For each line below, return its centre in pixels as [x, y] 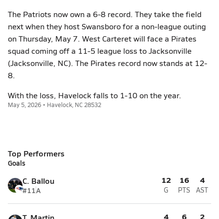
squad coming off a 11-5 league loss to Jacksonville [100, 51]
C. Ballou [39, 181]
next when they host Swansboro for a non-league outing [107, 26]
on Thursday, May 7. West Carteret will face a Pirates [102, 38]
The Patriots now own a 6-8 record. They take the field [105, 14]
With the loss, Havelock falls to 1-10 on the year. [95, 95]
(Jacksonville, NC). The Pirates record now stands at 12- [108, 63]
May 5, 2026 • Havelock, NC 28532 [55, 105]
